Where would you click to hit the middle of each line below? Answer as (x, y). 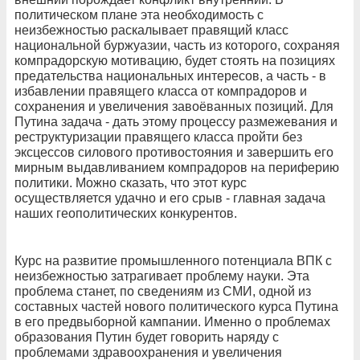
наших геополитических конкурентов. (126, 213)
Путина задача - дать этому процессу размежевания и (176, 121)
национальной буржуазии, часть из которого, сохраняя (177, 45)
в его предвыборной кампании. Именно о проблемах (172, 321)
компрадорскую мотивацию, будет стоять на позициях (175, 60)
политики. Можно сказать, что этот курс (131, 182)
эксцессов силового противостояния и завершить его (174, 152)
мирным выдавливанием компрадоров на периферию (177, 167)
